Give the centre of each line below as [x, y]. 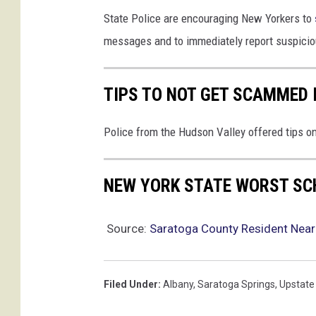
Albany [178, 285]
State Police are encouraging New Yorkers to [209, 18]
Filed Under [131, 285]
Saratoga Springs [236, 285]
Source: [127, 229]
